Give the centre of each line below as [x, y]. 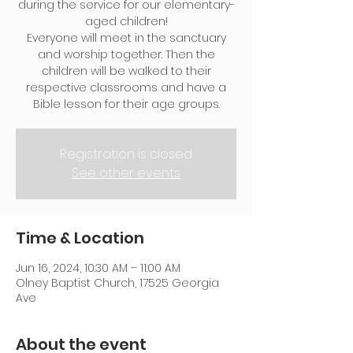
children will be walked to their [126, 71]
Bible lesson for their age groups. [126, 104]
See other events [126, 173]
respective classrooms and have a [126, 87]
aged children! [126, 21]
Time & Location [80, 238]
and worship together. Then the [126, 54]
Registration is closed [126, 154]
